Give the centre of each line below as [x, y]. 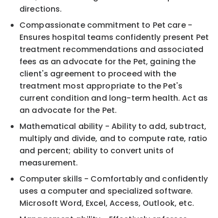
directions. [41, 9]
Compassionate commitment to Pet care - [106, 25]
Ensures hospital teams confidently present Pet [114, 37]
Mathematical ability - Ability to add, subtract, [113, 126]
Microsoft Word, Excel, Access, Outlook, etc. [107, 203]
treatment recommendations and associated [112, 49]
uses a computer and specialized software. [106, 191]
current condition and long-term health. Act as [114, 98]
